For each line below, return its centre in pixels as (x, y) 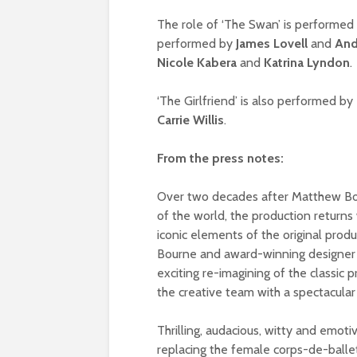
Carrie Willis (190, 120)
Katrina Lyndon (307, 62)
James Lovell (273, 43)
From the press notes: (220, 158)
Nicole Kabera (198, 62)
